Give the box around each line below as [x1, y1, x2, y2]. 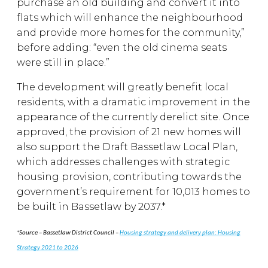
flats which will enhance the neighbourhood [17, 12, 243, 23]
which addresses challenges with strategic [17, 156, 230, 167]
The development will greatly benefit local [17, 81, 229, 93]
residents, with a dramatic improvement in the [17, 96, 250, 108]
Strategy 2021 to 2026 [17, 245, 78, 251]
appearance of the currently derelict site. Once [17, 111, 249, 123]
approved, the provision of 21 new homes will [17, 126, 241, 138]
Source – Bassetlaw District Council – [19, 230, 120, 236]
